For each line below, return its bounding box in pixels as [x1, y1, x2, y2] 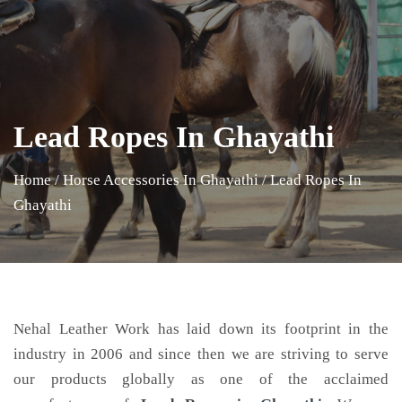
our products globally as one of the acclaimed [13, 371, 389, 388]
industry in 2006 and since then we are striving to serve [13, 345, 389, 363]
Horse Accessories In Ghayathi [63, 171, 258, 188]
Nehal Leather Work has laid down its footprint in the [13, 320, 389, 337]
